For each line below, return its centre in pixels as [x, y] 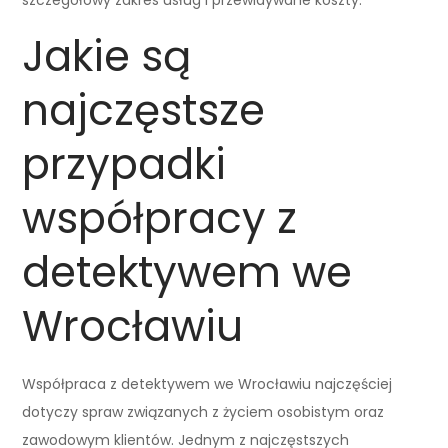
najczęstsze [144, 110]
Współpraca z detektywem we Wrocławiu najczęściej [207, 383]
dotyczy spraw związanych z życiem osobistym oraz [203, 411]
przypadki [124, 164]
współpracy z [160, 218]
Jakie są [107, 56]
